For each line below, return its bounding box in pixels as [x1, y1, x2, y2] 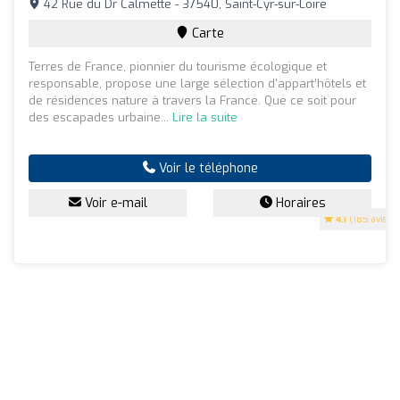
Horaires [271, 194, 326, 212]
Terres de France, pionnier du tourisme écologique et [29, 58, 327, 74]
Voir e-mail [80, 194, 147, 212]
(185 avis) [346, 212, 390, 225]
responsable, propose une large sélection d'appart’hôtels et [29, 75, 366, 91]
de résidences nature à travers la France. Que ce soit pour [29, 92, 356, 108]
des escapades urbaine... [29, 109, 172, 125]
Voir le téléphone [154, 159, 258, 177]
